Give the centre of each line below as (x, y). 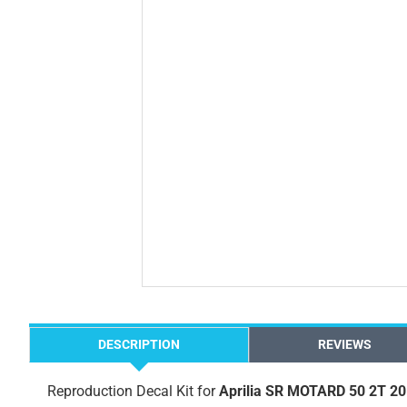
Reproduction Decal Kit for (133, 391)
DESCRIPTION (139, 344)
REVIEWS (345, 344)
